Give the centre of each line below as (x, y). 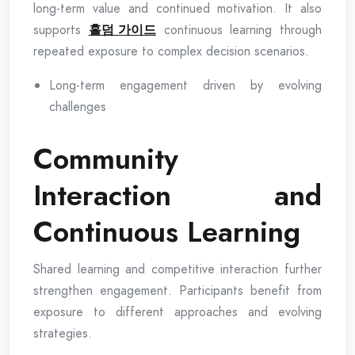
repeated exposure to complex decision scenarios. (171, 51)
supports (61, 29)
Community (106, 158)
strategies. (63, 333)
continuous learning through (239, 29)
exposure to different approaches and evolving (177, 311)
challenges (78, 106)
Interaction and (177, 195)
